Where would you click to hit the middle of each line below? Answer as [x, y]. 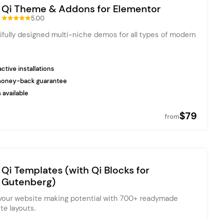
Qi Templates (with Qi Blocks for [76, 170]
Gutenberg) [29, 182]
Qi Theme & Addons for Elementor [81, 9]
